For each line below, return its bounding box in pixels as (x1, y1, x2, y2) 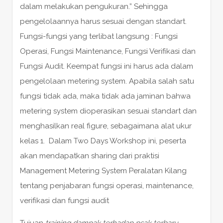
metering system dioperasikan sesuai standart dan (19, 106, 197, 115)
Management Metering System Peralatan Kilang (19, 166, 187, 175)
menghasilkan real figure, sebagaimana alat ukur (19, 121, 192, 130)
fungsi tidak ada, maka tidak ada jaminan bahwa (19, 91, 191, 101)
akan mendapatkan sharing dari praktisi (19, 151, 159, 160)
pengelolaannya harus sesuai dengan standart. (19, 16, 187, 26)
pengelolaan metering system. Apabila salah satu (19, 76, 194, 86)
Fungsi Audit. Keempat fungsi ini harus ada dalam (19, 61, 193, 71)
